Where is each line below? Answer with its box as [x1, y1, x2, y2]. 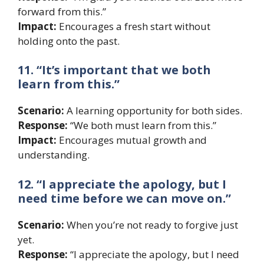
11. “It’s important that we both [18, 62, 211, 78]
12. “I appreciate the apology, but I [18, 176, 226, 192]
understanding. [18, 148, 90, 162]
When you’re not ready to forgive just [64, 217, 238, 232]
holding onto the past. [18, 34, 120, 48]
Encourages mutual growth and [57, 133, 207, 147]
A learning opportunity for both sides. [64, 104, 242, 118]
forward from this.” [18, 4, 106, 18]
